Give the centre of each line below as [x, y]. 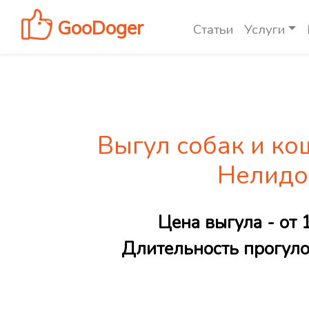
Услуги [265, 29]
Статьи [213, 29]
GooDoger [98, 27]
